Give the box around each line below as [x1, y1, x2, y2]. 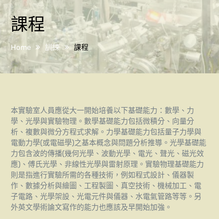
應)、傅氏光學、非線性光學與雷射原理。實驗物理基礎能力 [11, 160, 204, 169]
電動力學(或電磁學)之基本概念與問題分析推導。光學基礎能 [11, 138, 207, 147]
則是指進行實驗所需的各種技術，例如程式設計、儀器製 [11, 171, 195, 179]
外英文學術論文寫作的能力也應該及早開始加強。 [11, 203, 173, 212]
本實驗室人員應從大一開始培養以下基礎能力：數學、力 [11, 106, 195, 115]
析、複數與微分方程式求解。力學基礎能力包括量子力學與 [11, 128, 202, 136]
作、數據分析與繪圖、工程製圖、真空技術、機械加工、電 [11, 181, 202, 190]
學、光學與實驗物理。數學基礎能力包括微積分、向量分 [11, 117, 195, 126]
